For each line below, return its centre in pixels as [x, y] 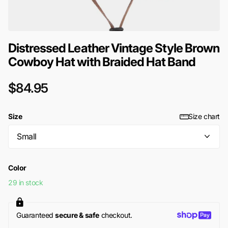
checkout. [116, 215]
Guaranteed [36, 215]
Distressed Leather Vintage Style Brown [114, 48]
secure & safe [77, 215]
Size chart [204, 116]
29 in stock [26, 183]
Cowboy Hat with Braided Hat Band [102, 62]
